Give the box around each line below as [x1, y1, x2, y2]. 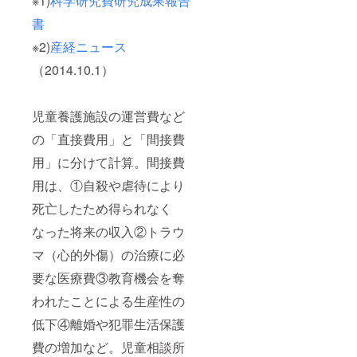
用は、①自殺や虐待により [32, 175, 185, 194]
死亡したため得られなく [32, 198, 172, 218]
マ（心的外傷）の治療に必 [32, 245, 185, 264]
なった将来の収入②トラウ [32, 222, 185, 241]
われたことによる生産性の [32, 291, 185, 310]
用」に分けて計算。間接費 [32, 152, 185, 171]
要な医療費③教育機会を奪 [32, 268, 185, 287]
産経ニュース [50, 37, 127, 56]
